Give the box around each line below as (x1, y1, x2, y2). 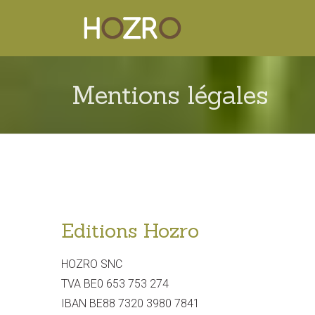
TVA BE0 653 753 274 (61, 277, 169, 290)
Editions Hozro (61, 218, 199, 243)
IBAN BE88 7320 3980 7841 (61, 297, 200, 310)
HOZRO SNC (61, 257, 122, 271)
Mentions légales (72, 79, 269, 111)
